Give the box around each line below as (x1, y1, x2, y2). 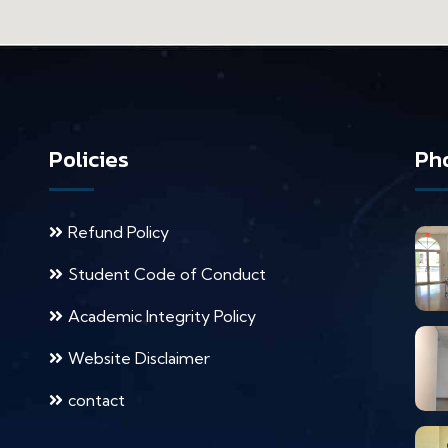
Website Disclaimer (67, 348, 210, 369)
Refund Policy (67, 222, 169, 243)
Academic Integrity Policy (67, 306, 256, 327)
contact (67, 390, 125, 411)
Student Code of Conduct (67, 264, 266, 285)
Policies (48, 143, 129, 177)
